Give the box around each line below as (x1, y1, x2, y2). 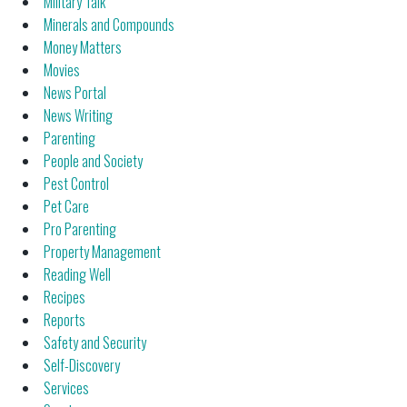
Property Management (44, 241, 161, 263)
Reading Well (44, 263, 111, 286)
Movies (44, 59, 80, 82)
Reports (44, 309, 85, 332)
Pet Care (44, 195, 89, 218)
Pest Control (44, 173, 109, 195)
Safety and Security (44, 332, 146, 354)
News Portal (44, 82, 106, 104)
